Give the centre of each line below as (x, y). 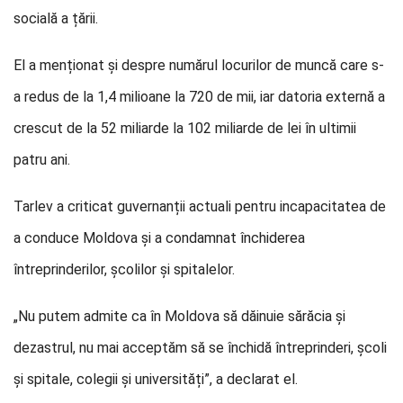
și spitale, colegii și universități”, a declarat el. (156, 379)
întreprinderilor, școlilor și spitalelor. (124, 269)
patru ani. (42, 160)
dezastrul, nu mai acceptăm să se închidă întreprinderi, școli (200, 348)
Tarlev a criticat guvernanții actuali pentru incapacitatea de (200, 206)
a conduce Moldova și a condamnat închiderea (159, 238)
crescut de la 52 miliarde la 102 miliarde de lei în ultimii (185, 128)
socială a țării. (56, 18)
